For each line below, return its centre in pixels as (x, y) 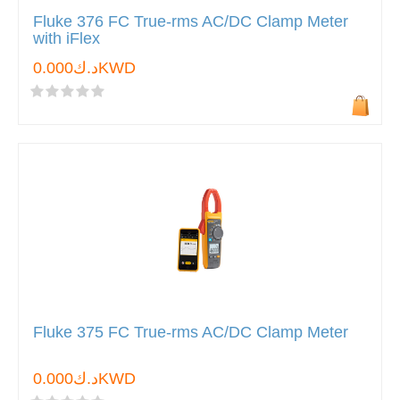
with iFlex (67, 39)
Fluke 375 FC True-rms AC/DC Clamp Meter (191, 333)
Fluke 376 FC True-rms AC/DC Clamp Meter (191, 22)
